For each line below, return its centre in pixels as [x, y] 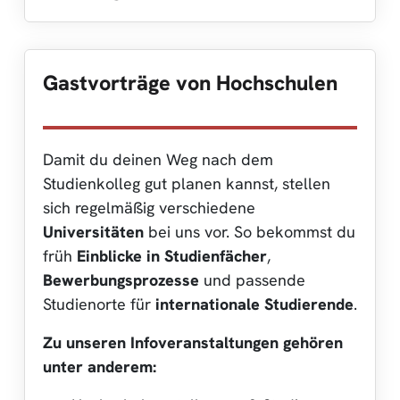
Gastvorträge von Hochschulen [190, 83]
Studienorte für [99, 304]
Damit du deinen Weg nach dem [158, 159]
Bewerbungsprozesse [121, 279]
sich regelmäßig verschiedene [149, 207]
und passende [252, 279]
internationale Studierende [254, 304]
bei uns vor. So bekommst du [250, 231]
